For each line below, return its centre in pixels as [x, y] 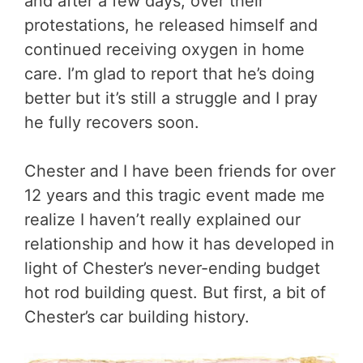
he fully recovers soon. [112, 122]
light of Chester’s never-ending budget [172, 268]
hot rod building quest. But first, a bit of [175, 292]
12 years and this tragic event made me [175, 195]
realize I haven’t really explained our [162, 219]
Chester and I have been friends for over [180, 171]
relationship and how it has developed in [179, 243]
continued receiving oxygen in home [164, 49]
